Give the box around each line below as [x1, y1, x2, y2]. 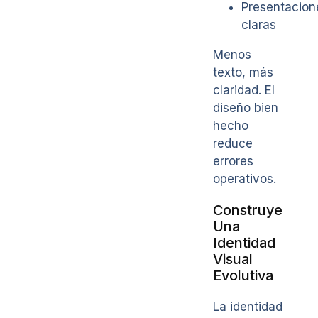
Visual [213, 250, 253, 268]
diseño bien [213, 101, 278, 116]
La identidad [213, 299, 283, 314]
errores [213, 154, 253, 169]
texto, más [213, 65, 273, 80]
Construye [213, 201, 283, 219]
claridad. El [213, 83, 275, 98]
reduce [213, 136, 253, 151]
